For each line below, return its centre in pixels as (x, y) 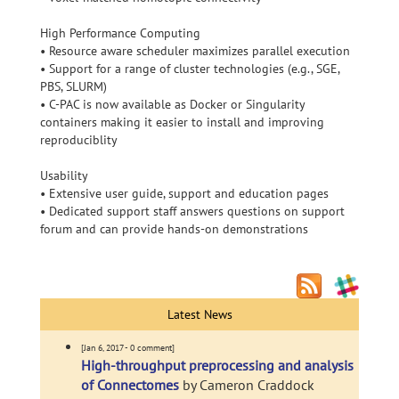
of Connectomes (132, 385)
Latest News (199, 314)
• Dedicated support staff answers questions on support (192, 211)
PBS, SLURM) (73, 86)
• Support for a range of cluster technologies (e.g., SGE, (190, 69)
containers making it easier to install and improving (182, 122)
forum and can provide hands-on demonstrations (174, 229)
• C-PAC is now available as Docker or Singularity (172, 104)
